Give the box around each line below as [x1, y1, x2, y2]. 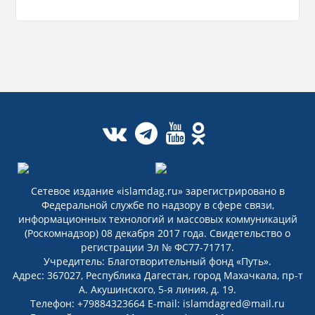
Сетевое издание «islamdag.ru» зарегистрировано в [30, 184, 285, 198]
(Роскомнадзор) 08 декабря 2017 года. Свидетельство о [25, 226, 290, 240]
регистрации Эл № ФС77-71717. [81, 240, 234, 254]
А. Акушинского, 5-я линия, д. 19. [79, 283, 236, 296]
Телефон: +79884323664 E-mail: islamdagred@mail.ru [30, 297, 285, 310]
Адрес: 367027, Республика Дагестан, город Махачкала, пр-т [12, 269, 303, 282]
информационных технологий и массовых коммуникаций [18, 212, 297, 226]
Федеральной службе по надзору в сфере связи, [41, 198, 274, 212]
